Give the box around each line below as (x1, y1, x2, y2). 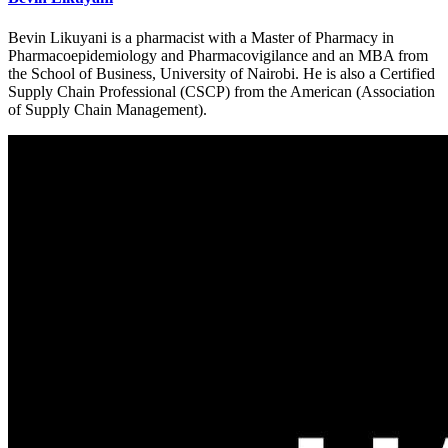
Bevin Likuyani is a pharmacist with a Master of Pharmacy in (8, 28, 394, 46)
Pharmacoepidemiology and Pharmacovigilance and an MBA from (8, 46, 428, 64)
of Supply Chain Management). (8, 100, 207, 118)
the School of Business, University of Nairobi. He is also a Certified (8, 64, 435, 82)
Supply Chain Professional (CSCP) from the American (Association (8, 82, 435, 100)
